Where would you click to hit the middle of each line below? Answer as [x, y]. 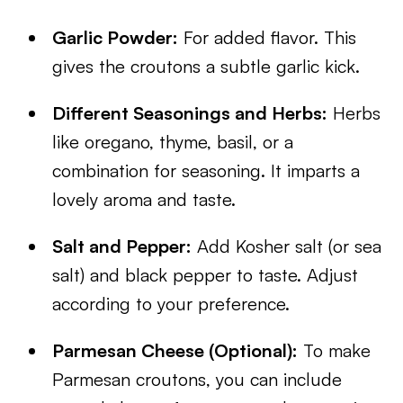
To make [335, 350]
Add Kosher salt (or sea [287, 246]
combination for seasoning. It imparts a [206, 170]
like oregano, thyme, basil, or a [173, 142]
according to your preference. [171, 304]
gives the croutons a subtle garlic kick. [206, 66]
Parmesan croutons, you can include [197, 379]
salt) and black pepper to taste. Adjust [206, 275]
